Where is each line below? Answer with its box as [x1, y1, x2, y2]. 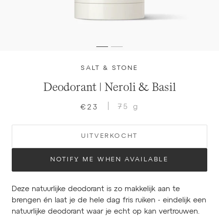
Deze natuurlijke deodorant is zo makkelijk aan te [12, 185, 180, 193]
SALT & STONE [81, 65, 138, 71]
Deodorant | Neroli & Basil [43, 81, 176, 93]
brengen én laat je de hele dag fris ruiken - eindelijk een [12, 197, 206, 204]
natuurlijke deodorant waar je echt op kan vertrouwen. [12, 208, 202, 215]
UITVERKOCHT [81, 133, 138, 139]
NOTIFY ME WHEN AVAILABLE [50, 156, 169, 163]
